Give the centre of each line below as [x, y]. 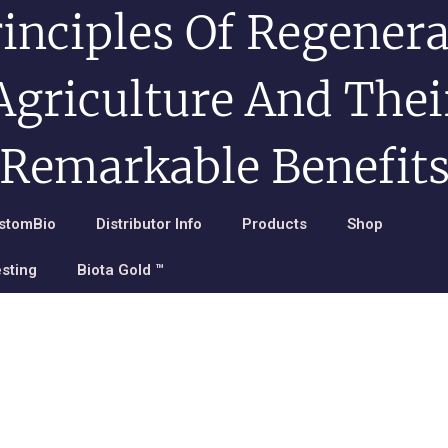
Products [274, 224]
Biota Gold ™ [120, 270]
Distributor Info [149, 224]
